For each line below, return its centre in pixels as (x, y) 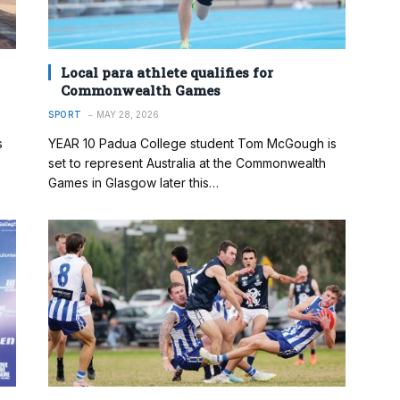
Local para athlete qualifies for (167, 72)
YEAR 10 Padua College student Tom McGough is (192, 143)
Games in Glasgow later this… (133, 182)
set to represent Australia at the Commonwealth (187, 162)
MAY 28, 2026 (127, 114)
